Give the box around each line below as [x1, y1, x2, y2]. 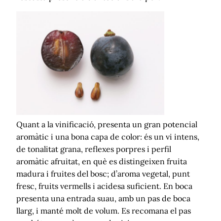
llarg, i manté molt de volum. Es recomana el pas [16, 205, 191, 216]
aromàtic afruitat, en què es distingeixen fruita [16, 156, 187, 166]
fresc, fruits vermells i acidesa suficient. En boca [16, 181, 192, 191]
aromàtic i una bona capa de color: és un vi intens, [16, 131, 199, 142]
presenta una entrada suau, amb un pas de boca [16, 193, 190, 203]
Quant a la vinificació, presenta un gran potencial [16, 119, 197, 129]
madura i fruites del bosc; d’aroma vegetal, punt [16, 168, 190, 179]
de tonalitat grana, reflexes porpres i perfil [16, 144, 171, 154]
